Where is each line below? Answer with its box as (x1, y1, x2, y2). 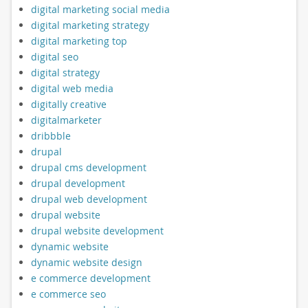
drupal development (30, 177, 125, 190)
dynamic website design (30, 256, 142, 269)
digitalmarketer (30, 113, 102, 127)
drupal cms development (30, 161, 146, 175)
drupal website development (30, 224, 164, 238)
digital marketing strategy (30, 19, 149, 32)
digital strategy (30, 66, 100, 80)
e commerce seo (30, 287, 106, 301)
